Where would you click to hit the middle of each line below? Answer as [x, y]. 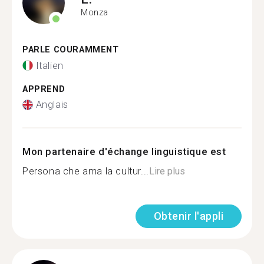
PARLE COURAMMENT [71, 50]
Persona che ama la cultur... [86, 171]
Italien [49, 65]
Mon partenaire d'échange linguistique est [124, 151]
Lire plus [167, 171]
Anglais [52, 105]
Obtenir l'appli [188, 216]
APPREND [44, 89]
